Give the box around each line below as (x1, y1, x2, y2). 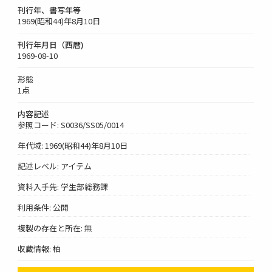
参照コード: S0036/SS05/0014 (18, 118, 124, 131)
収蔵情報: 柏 (18, 242, 61, 254)
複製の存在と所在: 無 (18, 222, 93, 234)
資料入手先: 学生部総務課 (18, 180, 109, 192)
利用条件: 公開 (18, 201, 69, 213)
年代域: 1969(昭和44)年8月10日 (18, 139, 128, 151)
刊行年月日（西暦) (18, 38, 84, 50)
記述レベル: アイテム (18, 160, 92, 172)
